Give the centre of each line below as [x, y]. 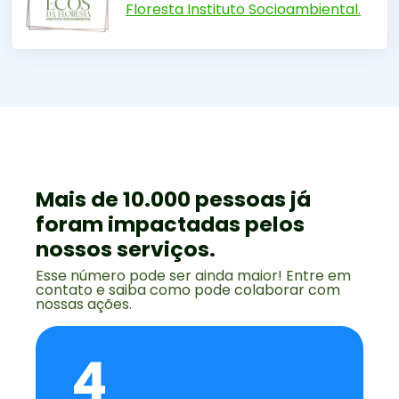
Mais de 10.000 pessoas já [174, 199]
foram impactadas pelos [171, 224]
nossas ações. [84, 304]
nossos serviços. [126, 248]
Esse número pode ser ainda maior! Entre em [194, 275]
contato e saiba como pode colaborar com [188, 289]
